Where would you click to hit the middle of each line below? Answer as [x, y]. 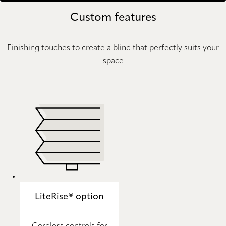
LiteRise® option [69, 196]
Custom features [113, 17]
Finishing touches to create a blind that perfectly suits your [113, 48]
